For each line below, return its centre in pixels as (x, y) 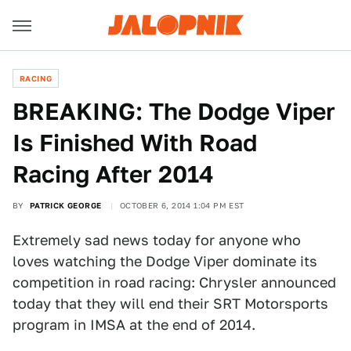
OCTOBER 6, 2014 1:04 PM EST (182, 205)
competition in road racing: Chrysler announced (174, 282)
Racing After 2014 (113, 174)
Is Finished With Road (135, 143)
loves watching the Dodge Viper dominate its (165, 261)
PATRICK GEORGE (65, 205)
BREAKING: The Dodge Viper (174, 111)
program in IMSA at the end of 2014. (134, 325)
